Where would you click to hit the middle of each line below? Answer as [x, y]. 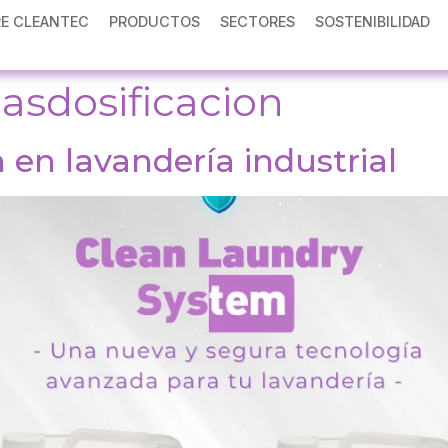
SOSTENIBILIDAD [373, 21]
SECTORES [258, 21]
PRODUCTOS [155, 21]
